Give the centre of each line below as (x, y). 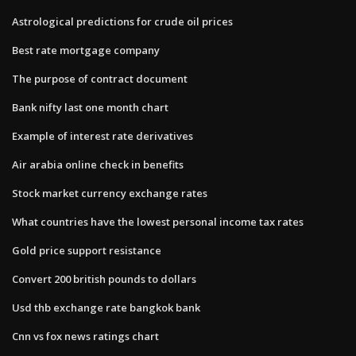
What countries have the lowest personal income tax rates (158, 221)
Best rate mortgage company (86, 50)
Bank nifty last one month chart (90, 107)
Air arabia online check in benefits (98, 164)
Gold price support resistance (87, 250)
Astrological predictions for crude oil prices (122, 21)
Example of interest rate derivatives (103, 135)
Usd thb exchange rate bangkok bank (106, 307)
